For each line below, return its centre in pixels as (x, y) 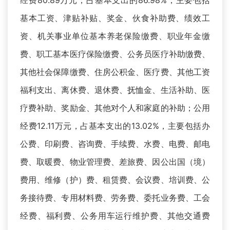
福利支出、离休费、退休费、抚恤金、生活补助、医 (115, 90)
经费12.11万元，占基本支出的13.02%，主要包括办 (115, 126)
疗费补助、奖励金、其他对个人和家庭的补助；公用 (115, 108)
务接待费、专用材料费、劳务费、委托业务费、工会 (115, 198)
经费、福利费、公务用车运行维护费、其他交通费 (115, 216)
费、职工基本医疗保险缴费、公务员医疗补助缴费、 (115, 54)
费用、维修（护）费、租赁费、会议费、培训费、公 (115, 180)
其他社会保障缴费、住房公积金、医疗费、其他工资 (115, 72)
